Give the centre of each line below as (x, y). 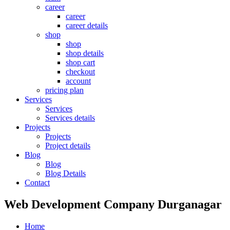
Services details (70, 118)
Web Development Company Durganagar (113, 204)
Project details (68, 146)
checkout (80, 72)
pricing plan (64, 90)
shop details (85, 53)
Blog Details (65, 173)
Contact (37, 183)
